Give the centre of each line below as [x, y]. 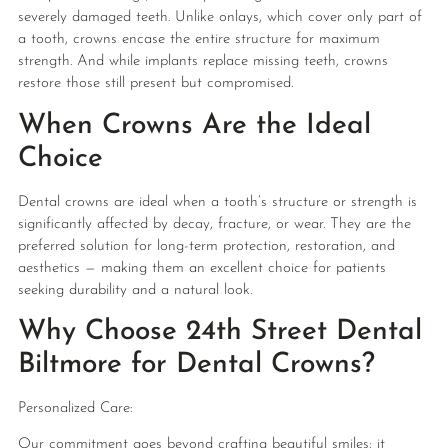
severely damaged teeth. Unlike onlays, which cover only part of [219, 18]
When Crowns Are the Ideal [194, 125]
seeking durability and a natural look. [134, 290]
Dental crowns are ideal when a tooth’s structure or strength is [217, 202]
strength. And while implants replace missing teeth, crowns [202, 62]
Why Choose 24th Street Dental [219, 332]
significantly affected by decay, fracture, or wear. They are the [214, 224]
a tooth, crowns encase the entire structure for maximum [198, 40]
